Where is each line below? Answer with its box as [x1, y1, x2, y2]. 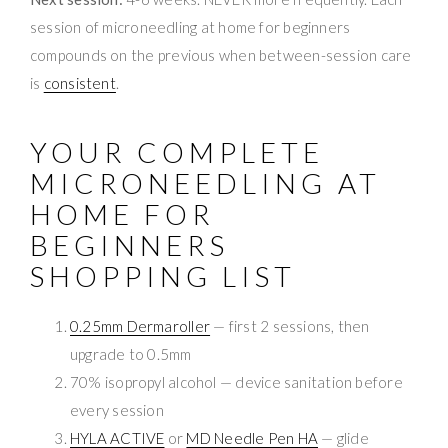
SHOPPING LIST [30, 258, 297, 293]
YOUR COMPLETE [30, 134, 325, 169]
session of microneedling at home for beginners [30, 17, 351, 36]
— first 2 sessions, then [210, 316, 370, 335]
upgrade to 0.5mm [70, 344, 192, 363]
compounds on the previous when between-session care [30, 45, 412, 64]
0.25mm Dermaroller [70, 316, 211, 335]
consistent [43, 73, 116, 92]
